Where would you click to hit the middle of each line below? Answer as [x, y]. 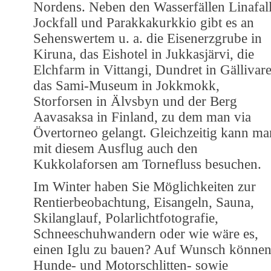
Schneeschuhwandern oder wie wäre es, [146, 233]
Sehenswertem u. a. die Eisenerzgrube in [148, 38]
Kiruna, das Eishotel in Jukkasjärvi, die [144, 54]
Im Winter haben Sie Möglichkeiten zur [145, 186]
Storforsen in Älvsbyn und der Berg [135, 101]
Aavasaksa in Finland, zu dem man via [142, 117]
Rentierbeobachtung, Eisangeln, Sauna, [144, 202]
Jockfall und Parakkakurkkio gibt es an [144, 22]
